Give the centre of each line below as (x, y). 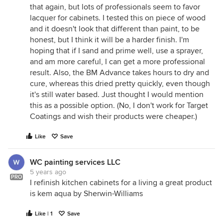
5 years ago (48, 172)
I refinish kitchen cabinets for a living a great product (121, 183)
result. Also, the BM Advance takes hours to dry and (119, 73)
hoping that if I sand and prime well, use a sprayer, (116, 51)
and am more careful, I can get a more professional (117, 62)
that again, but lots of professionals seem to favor (115, 7)
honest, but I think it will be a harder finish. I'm (110, 40)
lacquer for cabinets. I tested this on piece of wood (118, 18)
